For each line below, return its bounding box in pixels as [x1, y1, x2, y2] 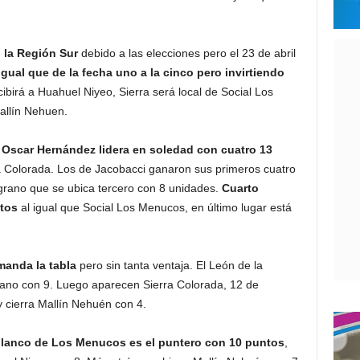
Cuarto [221, 182, 259, 194]
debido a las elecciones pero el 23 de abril [80, 47, 296, 59]
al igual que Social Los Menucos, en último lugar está [20, 201, 292, 214]
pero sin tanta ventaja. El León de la [76, 259, 263, 272]
